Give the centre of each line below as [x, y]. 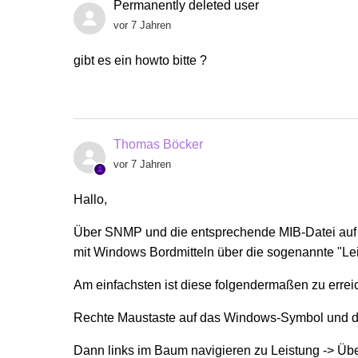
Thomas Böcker [158, 144]
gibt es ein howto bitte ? [140, 60]
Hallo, [90, 199]
